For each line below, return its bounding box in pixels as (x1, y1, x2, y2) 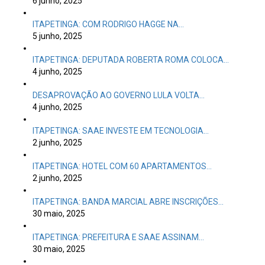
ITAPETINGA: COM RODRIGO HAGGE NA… (33, 20, 184, 29)
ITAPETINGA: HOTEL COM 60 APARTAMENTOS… (33, 161, 212, 171)
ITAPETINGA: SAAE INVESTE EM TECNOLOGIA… (33, 126, 209, 135)
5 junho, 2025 (33, 31, 82, 41)
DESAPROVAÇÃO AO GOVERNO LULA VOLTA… (33, 91, 205, 100)
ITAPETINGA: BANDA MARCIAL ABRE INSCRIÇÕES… (33, 197, 224, 206)
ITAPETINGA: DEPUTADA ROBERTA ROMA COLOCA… (33, 55, 229, 64)
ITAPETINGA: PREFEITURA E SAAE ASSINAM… (33, 232, 204, 242)
